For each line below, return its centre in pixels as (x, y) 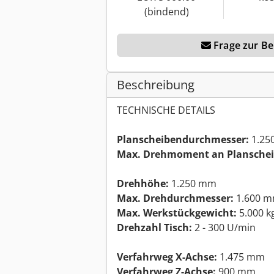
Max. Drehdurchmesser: (175, 198)
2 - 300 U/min (224, 228)
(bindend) (166, 12)
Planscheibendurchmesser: (183, 140)
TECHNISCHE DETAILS (166, 110)
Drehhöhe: (143, 184)
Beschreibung (156, 85)
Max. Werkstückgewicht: (177, 213)
